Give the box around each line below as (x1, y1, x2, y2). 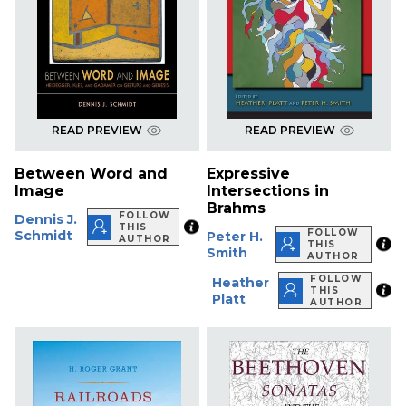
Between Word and (14, 165, 168, 183)
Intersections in (207, 182, 330, 200)
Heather (212, 274, 270, 291)
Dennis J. (14, 210, 77, 227)
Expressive (207, 165, 291, 183)
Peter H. (207, 227, 264, 245)
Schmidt (14, 227, 72, 244)
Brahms (207, 199, 266, 217)
